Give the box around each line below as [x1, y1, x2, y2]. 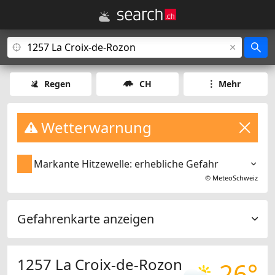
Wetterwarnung [37, 117, 152, 137]
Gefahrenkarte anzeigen [17, 211, 154, 228]
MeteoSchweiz [212, 173, 258, 183]
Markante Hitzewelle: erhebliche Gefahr [34, 157, 219, 171]
